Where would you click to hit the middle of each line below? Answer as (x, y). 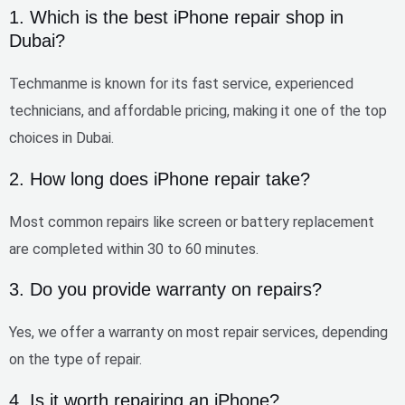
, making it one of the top (307, 111)
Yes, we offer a (59, 333)
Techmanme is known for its (100, 84)
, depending (352, 333)
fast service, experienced (273, 84)
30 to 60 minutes (202, 249)
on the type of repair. (75, 360)
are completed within (78, 249)
